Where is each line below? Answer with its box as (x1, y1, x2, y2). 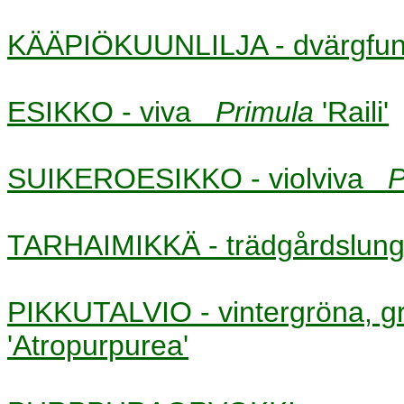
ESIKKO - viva (7, 95, 216, 128)
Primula (216, 95, 322, 128)
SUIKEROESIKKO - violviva (7, 161, 388, 195)
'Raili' (322, 95, 389, 128)
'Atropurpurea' (7, 328, 188, 362)
